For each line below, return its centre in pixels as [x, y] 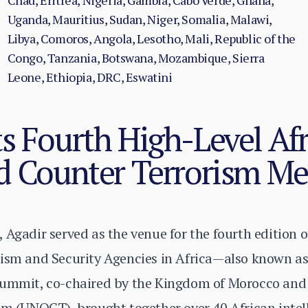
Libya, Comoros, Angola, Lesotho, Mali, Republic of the [152, 38]
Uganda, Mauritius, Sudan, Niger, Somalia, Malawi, [140, 19]
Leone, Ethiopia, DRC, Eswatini [90, 77]
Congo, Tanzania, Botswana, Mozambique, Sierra [136, 58]
